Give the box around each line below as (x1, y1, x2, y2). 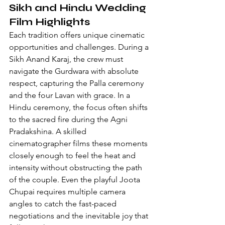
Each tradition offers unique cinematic (9, 30, 147, 40)
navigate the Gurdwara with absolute (9, 66, 141, 76)
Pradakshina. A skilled (9, 126, 88, 136)
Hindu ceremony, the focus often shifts (9, 102, 150, 112)
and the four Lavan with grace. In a (9, 90, 132, 100)
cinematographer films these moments (9, 138, 150, 148)
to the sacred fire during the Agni (9, 114, 130, 124)
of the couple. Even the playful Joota (9, 174, 142, 184)
